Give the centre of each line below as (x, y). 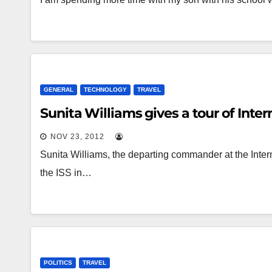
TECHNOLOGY (105, 90)
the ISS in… (66, 173)
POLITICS (58, 263)
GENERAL (59, 90)
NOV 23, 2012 (77, 137)
